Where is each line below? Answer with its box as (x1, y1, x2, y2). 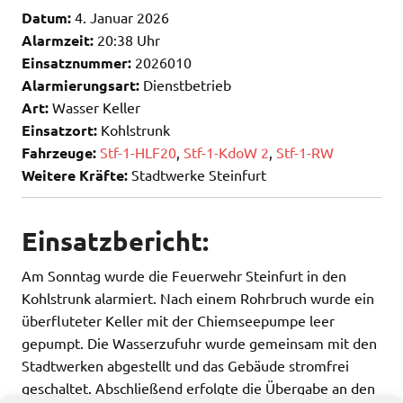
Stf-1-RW (276, 142, 334, 161)
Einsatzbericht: (22, 225, 209, 258)
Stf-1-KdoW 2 (184, 142, 269, 161)
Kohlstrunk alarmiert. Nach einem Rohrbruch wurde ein (22, 289, 374, 308)
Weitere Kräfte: (22, 165, 128, 184)
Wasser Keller (49, 97, 140, 116)
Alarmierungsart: (22, 75, 139, 94)
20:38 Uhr (94, 30, 160, 49)
